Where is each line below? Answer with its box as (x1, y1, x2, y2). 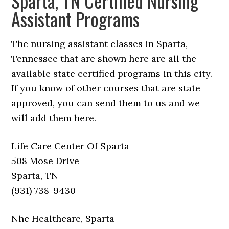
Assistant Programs (11, 5, 140, 33)
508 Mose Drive (11, 155, 80, 167)
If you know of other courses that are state (11, 82, 201, 95)
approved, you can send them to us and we (11, 97, 200, 109)
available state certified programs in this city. (11, 67, 213, 80)
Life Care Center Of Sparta (11, 140, 130, 152)
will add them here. (11, 112, 97, 124)
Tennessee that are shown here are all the (11, 53, 197, 65)
